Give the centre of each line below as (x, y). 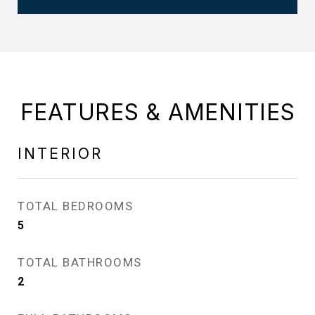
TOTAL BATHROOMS (80, 262)
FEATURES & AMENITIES (157, 112)
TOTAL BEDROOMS (75, 206)
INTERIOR (60, 154)
